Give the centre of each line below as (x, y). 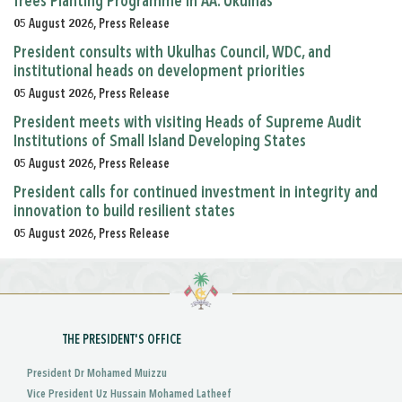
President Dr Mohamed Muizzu (97, 373)
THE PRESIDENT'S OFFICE (122, 340)
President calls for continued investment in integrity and (196, 192)
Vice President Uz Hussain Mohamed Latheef (129, 394)
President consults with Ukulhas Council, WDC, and (172, 52)
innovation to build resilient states (124, 211)
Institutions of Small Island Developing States (160, 141)
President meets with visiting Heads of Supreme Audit (188, 122)
